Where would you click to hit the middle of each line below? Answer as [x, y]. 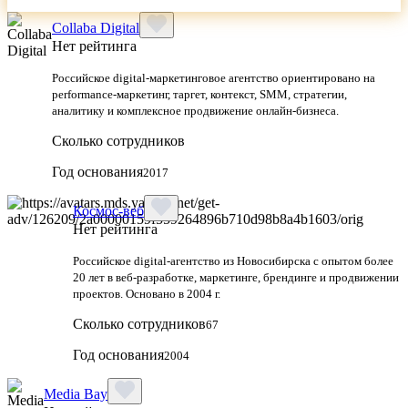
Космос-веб [108, 210]
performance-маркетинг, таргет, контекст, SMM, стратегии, [199, 94]
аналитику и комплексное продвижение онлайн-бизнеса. [195, 110]
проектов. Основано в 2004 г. [147, 293]
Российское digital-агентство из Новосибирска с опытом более [233, 260]
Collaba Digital [96, 27]
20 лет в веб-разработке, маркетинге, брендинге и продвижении [236, 277]
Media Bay [76, 393]
